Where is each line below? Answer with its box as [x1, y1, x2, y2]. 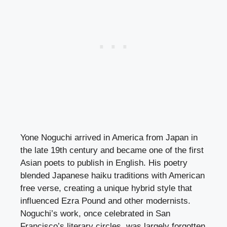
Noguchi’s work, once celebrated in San [20, 208, 170, 218]
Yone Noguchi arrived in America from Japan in [20, 132, 198, 142]
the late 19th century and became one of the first [20, 145, 204, 155]
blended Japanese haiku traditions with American [20, 170, 205, 180]
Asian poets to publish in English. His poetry [20, 158, 187, 168]
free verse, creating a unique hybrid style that [20, 183, 192, 193]
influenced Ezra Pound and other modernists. [20, 196, 191, 206]
